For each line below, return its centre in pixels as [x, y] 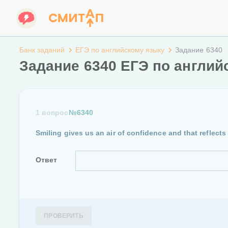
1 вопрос [52, 112]
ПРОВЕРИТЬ [64, 216]
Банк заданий [42, 50]
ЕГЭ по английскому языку [120, 50]
